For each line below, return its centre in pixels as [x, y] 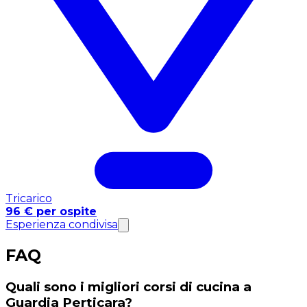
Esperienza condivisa [62, 224]
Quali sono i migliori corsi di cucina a [128, 287]
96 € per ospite [51, 211]
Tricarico [29, 198]
